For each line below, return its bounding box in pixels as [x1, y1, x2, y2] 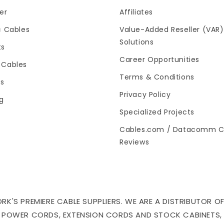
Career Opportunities [119, 54, 199, 64]
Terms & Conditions [119, 72, 194, 82]
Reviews [119, 137, 149, 147]
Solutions [119, 37, 154, 47]
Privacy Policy [119, 89, 171, 99]
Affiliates [119, 7, 153, 17]
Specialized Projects [119, 107, 194, 117]
